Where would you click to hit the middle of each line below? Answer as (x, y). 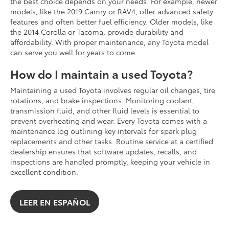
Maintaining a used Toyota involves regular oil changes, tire (113, 90)
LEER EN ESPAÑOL (55, 202)
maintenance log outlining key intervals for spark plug (104, 131)
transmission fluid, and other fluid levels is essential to (105, 111)
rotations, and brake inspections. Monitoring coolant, (102, 100)
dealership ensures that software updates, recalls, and (104, 152)
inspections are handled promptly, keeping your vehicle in (110, 162)
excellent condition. (44, 172)
